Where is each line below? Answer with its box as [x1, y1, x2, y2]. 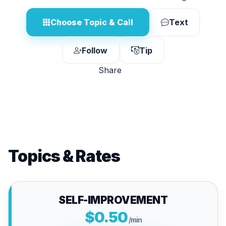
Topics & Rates [8, 146, 120, 166]
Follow [82, 45, 107, 55]
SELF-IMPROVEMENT [59, 194, 167, 206]
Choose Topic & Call [50, 17, 133, 27]
